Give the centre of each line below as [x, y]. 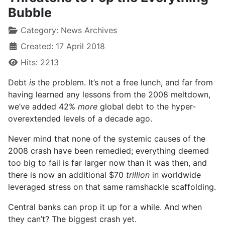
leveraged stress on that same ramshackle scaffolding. [112, 187]
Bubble [30, 13]
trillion [138, 175]
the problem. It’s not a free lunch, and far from [124, 82]
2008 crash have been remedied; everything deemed [108, 151]
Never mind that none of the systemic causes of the [107, 139]
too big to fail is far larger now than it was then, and [107, 163]
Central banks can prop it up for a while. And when [105, 207]
